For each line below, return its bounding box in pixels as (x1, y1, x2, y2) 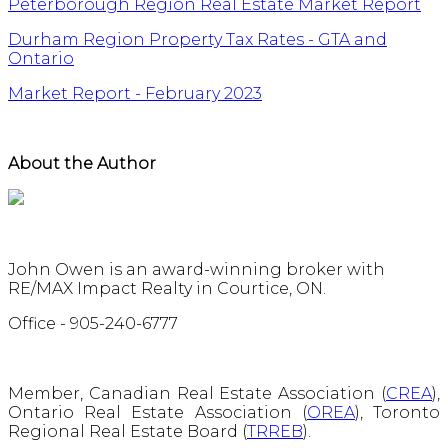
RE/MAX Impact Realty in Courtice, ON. (8, 279, 326, 299)
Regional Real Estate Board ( (8, 422, 247, 442)
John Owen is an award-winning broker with (8, 260, 385, 280)
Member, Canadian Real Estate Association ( (8, 384, 386, 404)
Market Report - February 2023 (8, 84, 262, 104)
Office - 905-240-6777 (8, 314, 178, 334)
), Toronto (354, 403, 441, 423)
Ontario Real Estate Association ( (8, 403, 307, 423)
